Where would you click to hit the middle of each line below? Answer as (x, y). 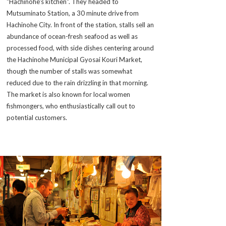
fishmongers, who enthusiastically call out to (71, 106)
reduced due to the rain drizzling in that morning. (77, 83)
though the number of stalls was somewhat (69, 71)
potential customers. (37, 118)
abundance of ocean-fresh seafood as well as (72, 36)
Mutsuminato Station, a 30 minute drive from (73, 13)
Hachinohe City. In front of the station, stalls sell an (80, 25)
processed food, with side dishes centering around (80, 48)
